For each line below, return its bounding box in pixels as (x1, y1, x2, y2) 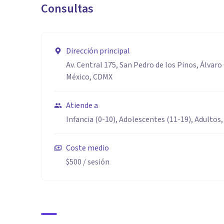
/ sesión (81, 156, 109, 167)
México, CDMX (66, 71, 112, 82)
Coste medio (66, 142, 109, 153)
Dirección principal (66, 45, 130, 56)
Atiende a (66, 100, 98, 111)
